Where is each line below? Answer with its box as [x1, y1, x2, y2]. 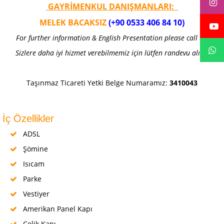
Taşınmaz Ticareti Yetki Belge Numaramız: [26, 78, 169, 88]
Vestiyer [21, 189, 49, 199]
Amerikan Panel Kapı [21, 204, 92, 214]
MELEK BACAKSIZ [39, 17, 108, 28]
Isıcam [21, 159, 44, 169]
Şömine [21, 144, 48, 154]
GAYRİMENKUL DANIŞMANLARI [46, 1, 171, 12]
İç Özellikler [2, 113, 54, 124]
